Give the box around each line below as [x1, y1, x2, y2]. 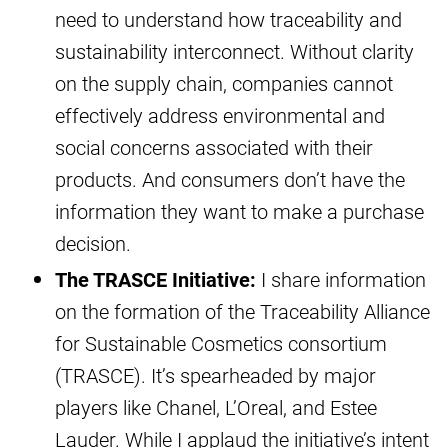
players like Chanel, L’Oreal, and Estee [55, 394, 377, 421]
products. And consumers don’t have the [55, 166, 405, 193]
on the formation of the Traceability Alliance [55, 298, 430, 325]
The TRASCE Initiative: [55, 266, 256, 293]
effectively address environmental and [55, 102, 385, 129]
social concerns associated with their [55, 134, 373, 161]
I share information [256, 266, 426, 293]
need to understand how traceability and [55, 6, 402, 33]
